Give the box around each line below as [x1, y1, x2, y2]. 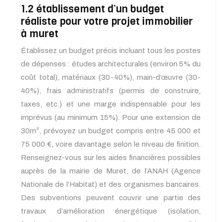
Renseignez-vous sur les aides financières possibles [21, 154, 201, 162]
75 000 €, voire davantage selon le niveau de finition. [21, 140, 201, 149]
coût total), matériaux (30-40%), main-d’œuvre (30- [21, 73, 201, 82]
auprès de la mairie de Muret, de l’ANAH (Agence [21, 167, 201, 175]
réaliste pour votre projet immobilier [21, 14, 193, 29]
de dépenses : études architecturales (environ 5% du [21, 60, 201, 68]
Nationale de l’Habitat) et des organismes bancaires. [21, 180, 201, 189]
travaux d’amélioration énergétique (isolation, [21, 207, 201, 216]
